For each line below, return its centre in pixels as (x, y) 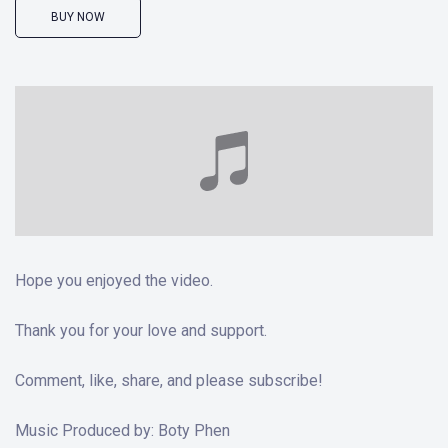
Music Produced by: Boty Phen (122, 430)
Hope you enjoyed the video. (114, 280)
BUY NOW (78, 17)
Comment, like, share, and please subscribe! (169, 380)
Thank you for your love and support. (141, 330)
